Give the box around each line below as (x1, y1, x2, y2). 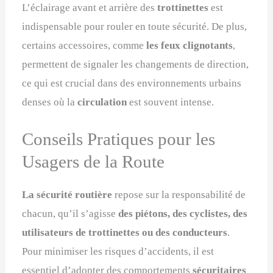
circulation (77, 96, 127, 108)
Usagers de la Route (22, 151, 165, 171)
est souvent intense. (127, 96, 214, 108)
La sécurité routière (22, 188, 113, 200)
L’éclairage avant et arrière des (22, 1, 158, 13)
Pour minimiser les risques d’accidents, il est (22, 245, 214, 257)
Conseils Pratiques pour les (22, 129, 216, 149)
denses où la (22, 96, 78, 108)
